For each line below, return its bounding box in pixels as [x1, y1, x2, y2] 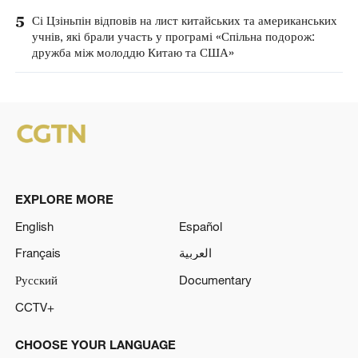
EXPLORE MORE [14, 191, 113, 206]
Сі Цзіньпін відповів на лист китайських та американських [31, 12, 337, 27]
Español [179, 218, 222, 233]
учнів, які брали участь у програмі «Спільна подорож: [31, 28, 315, 43]
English [14, 218, 54, 233]
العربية [179, 245, 212, 261]
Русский [14, 272, 58, 288]
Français [14, 245, 61, 261]
